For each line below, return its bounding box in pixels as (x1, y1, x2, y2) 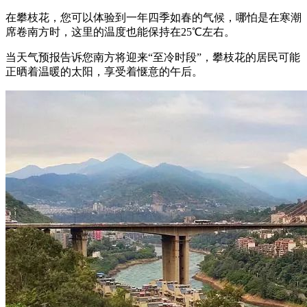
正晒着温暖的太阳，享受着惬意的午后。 (5, 65, 203, 77)
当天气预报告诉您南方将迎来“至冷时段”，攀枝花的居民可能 (5, 51, 300, 63)
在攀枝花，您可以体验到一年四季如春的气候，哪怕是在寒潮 (5, 11, 302, 23)
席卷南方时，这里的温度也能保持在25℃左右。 (5, 25, 235, 38)
